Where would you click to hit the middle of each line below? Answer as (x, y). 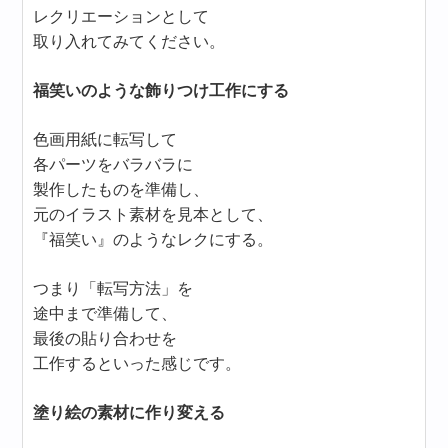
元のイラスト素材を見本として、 (153, 214)
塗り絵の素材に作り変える (129, 412)
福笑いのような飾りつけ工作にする (161, 90)
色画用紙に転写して (105, 139)
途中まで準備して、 (105, 313)
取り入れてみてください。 (129, 41)
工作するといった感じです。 (137, 363)
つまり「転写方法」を (113, 288)
